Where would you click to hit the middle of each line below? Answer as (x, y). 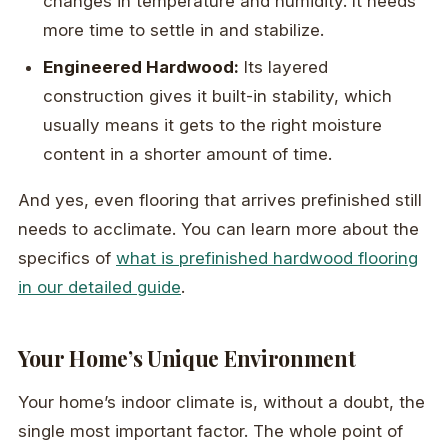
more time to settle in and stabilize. (184, 29)
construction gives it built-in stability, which (218, 96)
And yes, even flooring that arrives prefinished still (220, 200)
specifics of (67, 258)
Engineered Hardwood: (141, 67)
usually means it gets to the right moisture (213, 125)
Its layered (284, 67)
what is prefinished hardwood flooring (267, 258)
